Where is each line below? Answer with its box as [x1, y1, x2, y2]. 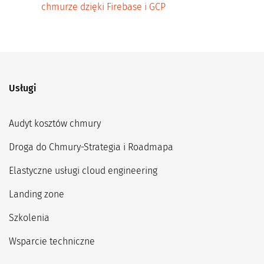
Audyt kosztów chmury [9, 117, 101, 129]
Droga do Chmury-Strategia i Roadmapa [9, 141, 173, 153]
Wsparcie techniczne [9, 235, 95, 247]
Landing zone [9, 188, 64, 200]
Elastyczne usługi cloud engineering [9, 164, 157, 176]
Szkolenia [9, 212, 49, 223]
